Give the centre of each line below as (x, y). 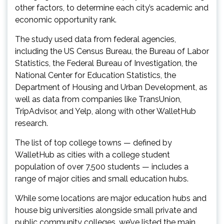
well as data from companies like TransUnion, (98, 99)
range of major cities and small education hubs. (102, 178)
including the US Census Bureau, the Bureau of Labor (112, 51)
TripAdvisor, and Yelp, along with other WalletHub (105, 111)
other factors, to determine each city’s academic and (112, 7)
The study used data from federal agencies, (95, 39)
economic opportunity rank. (66, 19)
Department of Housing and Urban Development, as (111, 87)
